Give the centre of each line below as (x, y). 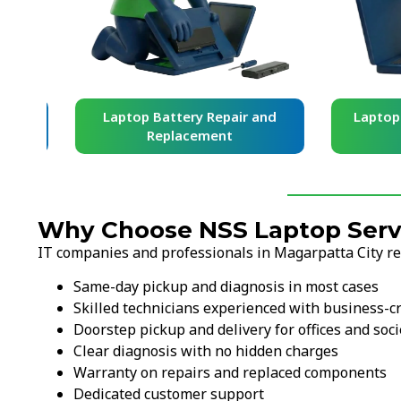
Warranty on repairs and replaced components (230, 372)
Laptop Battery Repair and (171, 116)
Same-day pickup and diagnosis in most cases (226, 286)
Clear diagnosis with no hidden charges (206, 350)
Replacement (171, 135)
